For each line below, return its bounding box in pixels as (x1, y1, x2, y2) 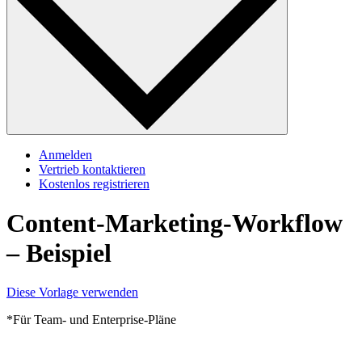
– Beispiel (6, 238, 112, 268)
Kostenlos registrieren (39, 176, 149, 191)
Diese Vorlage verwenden (6, 285, 138, 300)
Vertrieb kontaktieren (39, 162, 145, 176)
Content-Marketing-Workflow (6, 208, 343, 238)
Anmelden (39, 147, 92, 162)
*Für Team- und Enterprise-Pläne (6, 313, 176, 327)
